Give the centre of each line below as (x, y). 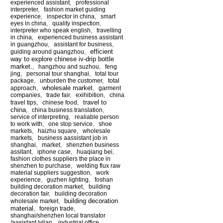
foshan (104, 179)
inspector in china (71, 16)
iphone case (54, 152)
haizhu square (57, 131)
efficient (102, 51)
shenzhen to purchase (41, 166)
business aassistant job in (73, 138)
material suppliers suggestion (50, 172)
